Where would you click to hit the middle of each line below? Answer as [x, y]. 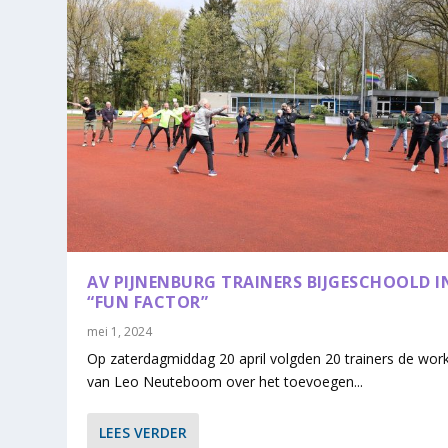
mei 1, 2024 [120, 332]
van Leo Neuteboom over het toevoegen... [225, 382]
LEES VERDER [143, 433]
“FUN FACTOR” [148, 302]
